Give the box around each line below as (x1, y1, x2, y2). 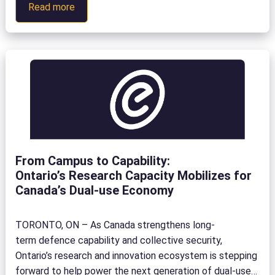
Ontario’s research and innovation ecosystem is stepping (15, 249, 258, 261)
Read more (28, 1, 76, 13)
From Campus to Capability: (15, 153, 171, 168)
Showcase (74, 93, 120, 104)
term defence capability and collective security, (15, 234, 223, 246)
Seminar (74, 62, 109, 74)
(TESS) (74, 108, 106, 120)
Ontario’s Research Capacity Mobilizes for (15, 168, 252, 183)
